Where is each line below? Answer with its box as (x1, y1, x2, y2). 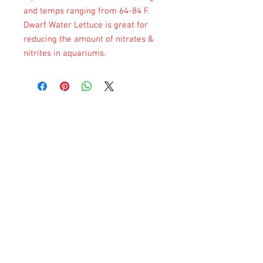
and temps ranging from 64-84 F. (23, 5, 149, 16)
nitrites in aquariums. (23, 48, 110, 59)
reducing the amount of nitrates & (23, 33, 153, 45)
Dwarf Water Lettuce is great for (23, 19, 148, 31)
